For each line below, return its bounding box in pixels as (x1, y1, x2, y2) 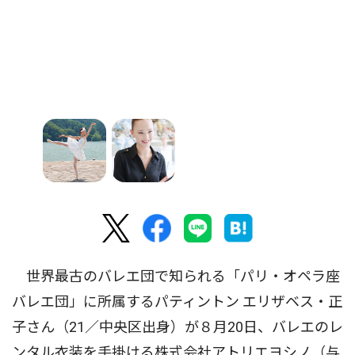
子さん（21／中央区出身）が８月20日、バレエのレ (12, 319, 343, 336)
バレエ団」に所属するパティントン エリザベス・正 (12, 293, 342, 311)
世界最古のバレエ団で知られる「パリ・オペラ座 (12, 268, 340, 285)
